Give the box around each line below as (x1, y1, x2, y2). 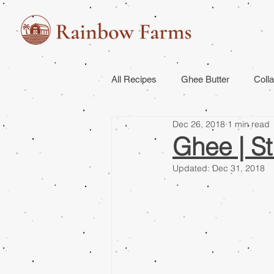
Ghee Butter (181, 74, 229, 84)
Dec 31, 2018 (212, 163, 265, 174)
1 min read (228, 118, 270, 130)
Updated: (172, 163, 212, 174)
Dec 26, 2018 (172, 118, 225, 130)
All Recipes (111, 74, 157, 84)
